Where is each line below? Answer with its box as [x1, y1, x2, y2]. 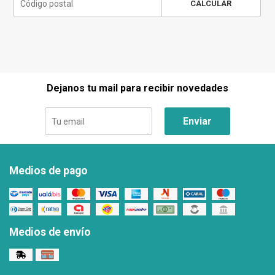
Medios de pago [9, 165, 88, 177]
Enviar [183, 115, 212, 128]
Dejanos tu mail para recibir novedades [47, 82, 228, 95]
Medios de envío [9, 225, 91, 238]
